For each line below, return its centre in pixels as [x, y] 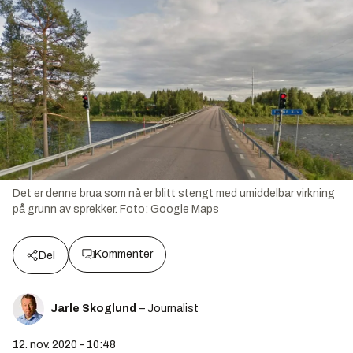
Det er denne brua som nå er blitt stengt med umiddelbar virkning [174, 194]
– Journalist [169, 309]
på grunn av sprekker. [65, 210]
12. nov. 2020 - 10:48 [64, 345]
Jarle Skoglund [93, 309]
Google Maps [185, 210]
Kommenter [124, 255]
